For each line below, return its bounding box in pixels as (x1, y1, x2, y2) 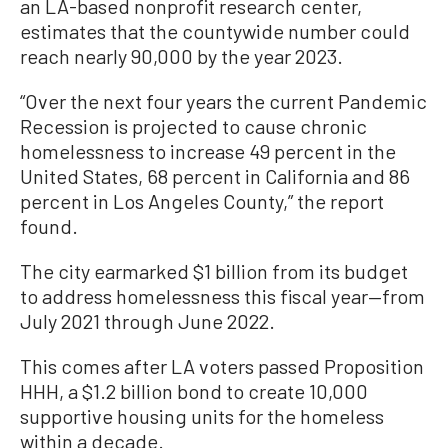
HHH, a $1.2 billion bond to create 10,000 (20, 379, 368, 404)
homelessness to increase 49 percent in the (20, 139, 396, 164)
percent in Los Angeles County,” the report (20, 189, 384, 214)
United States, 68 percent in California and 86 (20, 164, 410, 189)
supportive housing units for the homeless (20, 404, 384, 429)
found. (20, 214, 78, 239)
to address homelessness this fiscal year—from (20, 284, 425, 309)
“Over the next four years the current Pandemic (20, 89, 427, 114)
